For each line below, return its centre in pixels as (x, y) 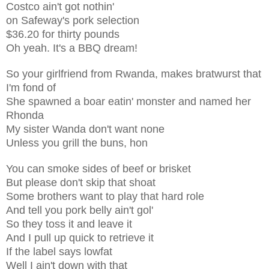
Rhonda (25, 115)
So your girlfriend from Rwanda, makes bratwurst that (134, 74)
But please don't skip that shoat (81, 182)
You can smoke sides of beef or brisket (98, 168)
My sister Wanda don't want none (85, 129)
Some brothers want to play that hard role (105, 196)
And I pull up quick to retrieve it (80, 237)
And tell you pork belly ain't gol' (80, 210)
